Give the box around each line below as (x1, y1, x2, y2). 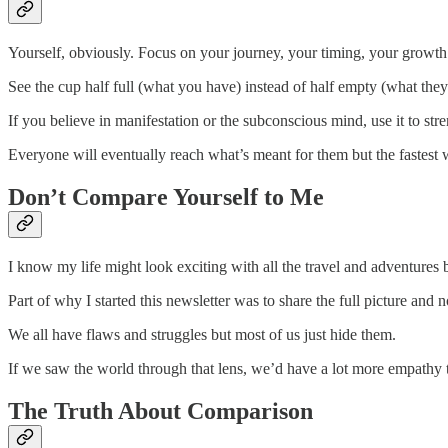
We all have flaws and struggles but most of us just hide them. (8, 325, 396, 343)
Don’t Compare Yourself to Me (8, 183, 324, 210)
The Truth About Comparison (8, 397, 313, 424)
